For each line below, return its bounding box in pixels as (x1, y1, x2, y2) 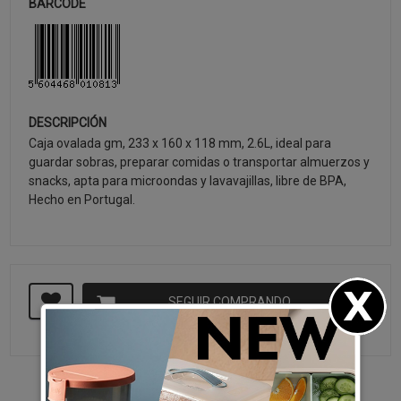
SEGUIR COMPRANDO (167, 294, 291, 309)
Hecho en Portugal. (29, 192, 136, 207)
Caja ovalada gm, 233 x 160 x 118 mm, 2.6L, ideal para (29, 136, 332, 150)
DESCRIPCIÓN (29, 115, 107, 130)
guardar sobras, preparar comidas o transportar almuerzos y (29, 155, 371, 169)
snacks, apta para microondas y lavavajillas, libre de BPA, (29, 174, 347, 188)
